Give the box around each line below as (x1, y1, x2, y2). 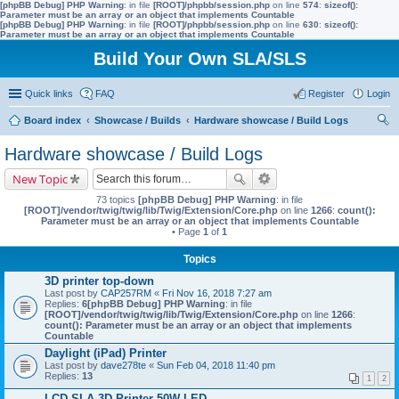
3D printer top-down (45, 274, 154, 288)
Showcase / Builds (94, 115, 181, 126)
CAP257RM (101, 288, 151, 298)
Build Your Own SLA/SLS (93, 49, 306, 69)
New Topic (12, 171, 68, 187)
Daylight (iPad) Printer (45, 346, 167, 360)
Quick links (25, 88, 73, 99)
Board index (24, 115, 81, 126)
